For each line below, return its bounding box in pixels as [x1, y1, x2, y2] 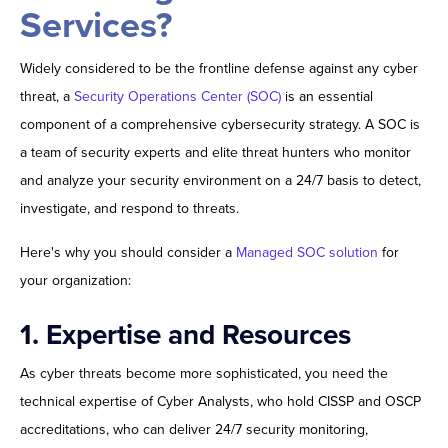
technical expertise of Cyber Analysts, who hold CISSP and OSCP [20, 393, 421, 411]
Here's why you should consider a [20, 244, 236, 262]
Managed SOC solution [236, 244, 378, 262]
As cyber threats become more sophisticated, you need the [20, 365, 388, 383]
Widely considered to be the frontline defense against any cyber [20, 60, 418, 78]
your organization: [20, 272, 131, 290]
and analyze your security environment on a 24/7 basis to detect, [20, 172, 421, 190]
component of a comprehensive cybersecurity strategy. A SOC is [20, 116, 420, 134]
